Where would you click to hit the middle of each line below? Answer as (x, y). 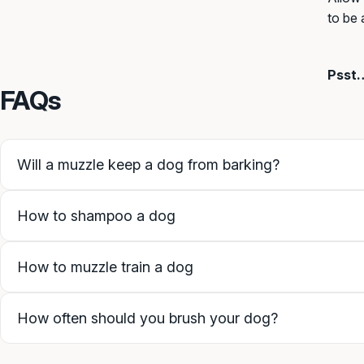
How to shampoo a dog (96, 216)
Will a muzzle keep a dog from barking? (148, 165)
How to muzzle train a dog (105, 267)
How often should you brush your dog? (147, 318)
